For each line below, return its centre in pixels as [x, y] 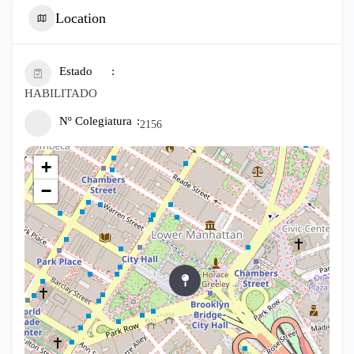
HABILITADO [61, 93]
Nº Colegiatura [96, 121]
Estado [76, 71]
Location [81, 18]
